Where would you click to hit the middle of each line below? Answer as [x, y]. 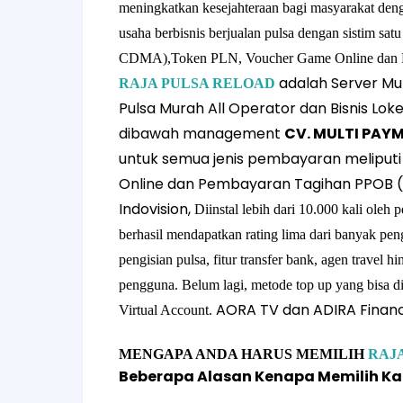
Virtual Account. [167, 310]
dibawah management [201, 134]
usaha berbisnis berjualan [192, 33]
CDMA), [145, 58]
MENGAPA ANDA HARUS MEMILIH [242, 354]
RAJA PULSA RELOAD [197, 83]
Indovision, [157, 209]
